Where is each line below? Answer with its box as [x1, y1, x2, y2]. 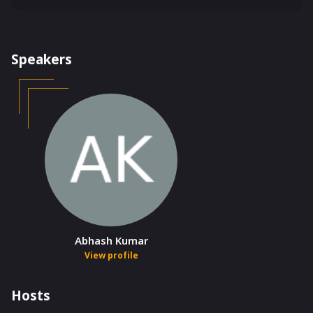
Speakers [11, 50, 72, 68]
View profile [84, 249, 138, 261]
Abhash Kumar [74, 233, 148, 247]
